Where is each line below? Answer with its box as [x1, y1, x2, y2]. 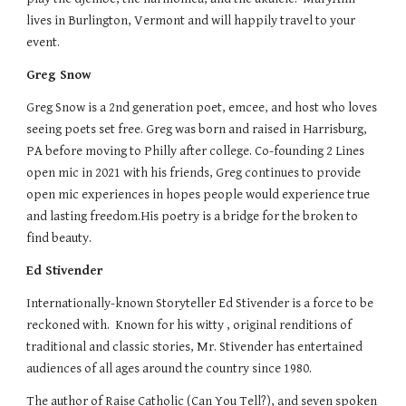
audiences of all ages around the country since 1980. [26, 360, 318, 376]
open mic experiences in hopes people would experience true [26, 186, 371, 202]
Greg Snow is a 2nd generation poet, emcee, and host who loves [26, 99, 378, 115]
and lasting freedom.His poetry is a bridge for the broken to [26, 208, 359, 224]
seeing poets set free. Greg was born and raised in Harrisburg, [26, 121, 368, 137]
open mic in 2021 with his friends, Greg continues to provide [26, 164, 362, 180]
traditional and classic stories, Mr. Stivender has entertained [26, 338, 363, 354]
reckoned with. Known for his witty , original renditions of [26, 316, 353, 333]
